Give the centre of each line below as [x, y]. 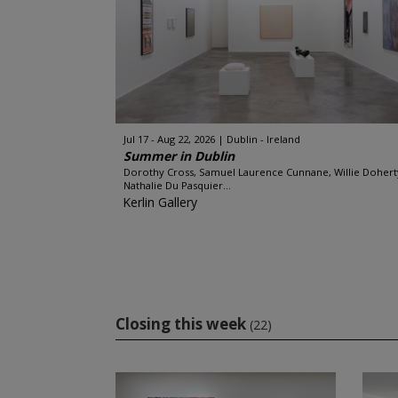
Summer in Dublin [179, 156]
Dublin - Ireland [263, 139]
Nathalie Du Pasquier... [177, 185]
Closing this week [180, 324]
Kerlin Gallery [159, 202]
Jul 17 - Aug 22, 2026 [169, 139]
